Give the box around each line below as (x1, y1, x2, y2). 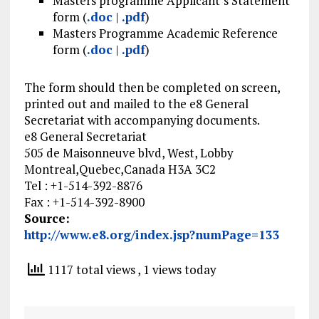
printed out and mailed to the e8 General (23, 95, 249, 113)
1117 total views (44, 261, 137, 278)
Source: (23, 210, 70, 227)
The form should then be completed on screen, (23, 79, 280, 96)
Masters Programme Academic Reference (52, 25, 278, 42)
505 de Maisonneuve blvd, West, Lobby (23, 145, 234, 162)
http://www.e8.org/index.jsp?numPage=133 (23, 226, 280, 244)
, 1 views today (137, 261, 216, 278)
